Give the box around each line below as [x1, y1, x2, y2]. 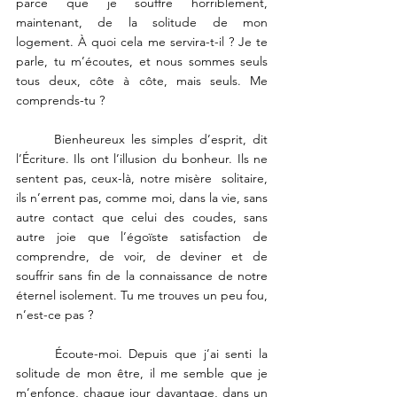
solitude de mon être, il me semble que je [16, 365, 268, 382]
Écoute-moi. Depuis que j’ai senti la [16, 346, 55, 362]
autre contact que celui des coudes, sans [16, 209, 268, 226]
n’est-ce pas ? [16, 307, 100, 323]
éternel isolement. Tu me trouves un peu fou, [16, 287, 268, 304]
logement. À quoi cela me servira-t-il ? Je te [16, 34, 268, 51]
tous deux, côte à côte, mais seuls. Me [16, 73, 268, 90]
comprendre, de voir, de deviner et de [16, 248, 268, 265]
